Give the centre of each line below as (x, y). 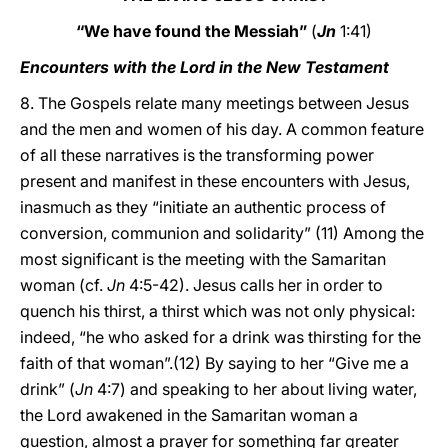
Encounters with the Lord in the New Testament (204, 67)
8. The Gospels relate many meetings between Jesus (214, 103)
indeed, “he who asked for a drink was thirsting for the (220, 337)
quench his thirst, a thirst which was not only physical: (217, 311)
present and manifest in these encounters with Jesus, (215, 181)
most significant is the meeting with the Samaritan (203, 259)
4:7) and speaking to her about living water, (257, 389)
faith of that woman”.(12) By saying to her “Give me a (214, 363)
